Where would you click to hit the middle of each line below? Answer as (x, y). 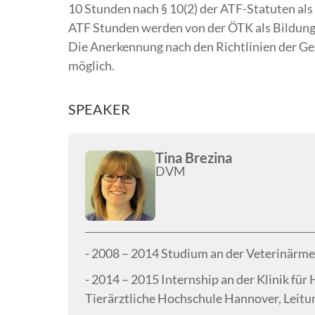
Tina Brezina (194, 158)
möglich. (91, 66)
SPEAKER (99, 109)
